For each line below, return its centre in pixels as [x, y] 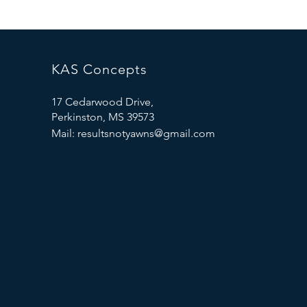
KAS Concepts [99, 69]
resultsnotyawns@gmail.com [146, 133]
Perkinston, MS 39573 [102, 117]
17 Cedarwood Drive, [102, 102]
